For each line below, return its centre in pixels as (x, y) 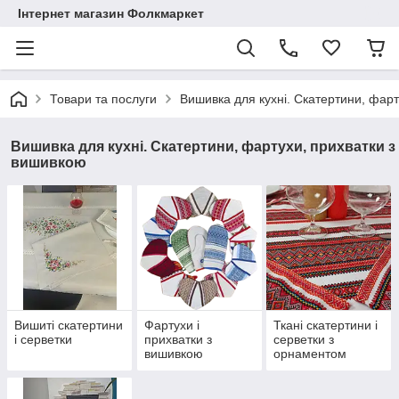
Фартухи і (171, 326)
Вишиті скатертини (69, 326)
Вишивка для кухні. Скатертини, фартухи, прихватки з (203, 147)
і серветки (43, 340)
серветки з (304, 340)
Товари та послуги (103, 99)
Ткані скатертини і (326, 326)
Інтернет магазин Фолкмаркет (111, 13)
